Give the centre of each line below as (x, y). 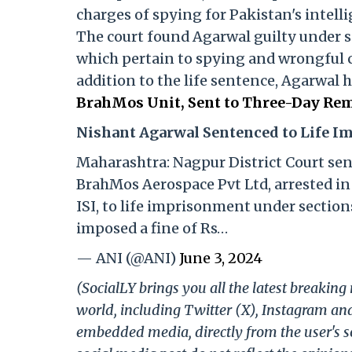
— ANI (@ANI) (128, 258)
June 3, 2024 (221, 258)
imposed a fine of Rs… (152, 229)
